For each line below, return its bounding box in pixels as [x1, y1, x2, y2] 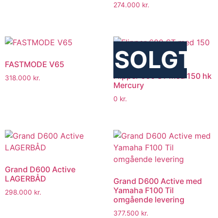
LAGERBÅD [5, 174, 46, 184]
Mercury [113, 80, 144, 90]
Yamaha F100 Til [113, 185, 174, 196]
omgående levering [113, 195, 184, 205]
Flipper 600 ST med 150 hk [113, 71, 212, 81]
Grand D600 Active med [113, 176, 202, 186]
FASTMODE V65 [5, 59, 64, 69]
